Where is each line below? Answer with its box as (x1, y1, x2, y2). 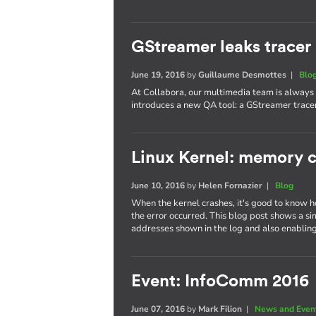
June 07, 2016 (131, 303, 186, 315)
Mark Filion (198, 303, 243, 315)
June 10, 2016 (131, 180, 186, 191)
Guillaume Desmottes (198, 69, 287, 80)
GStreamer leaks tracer (131, 39, 312, 56)
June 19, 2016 (131, 69, 186, 80)
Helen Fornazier (198, 180, 263, 191)
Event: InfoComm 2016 (131, 273, 310, 290)
